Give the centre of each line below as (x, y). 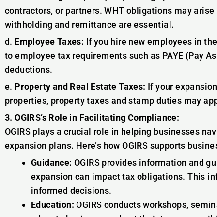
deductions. (29, 70)
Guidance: (52, 163)
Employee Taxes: (49, 41)
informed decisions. (71, 191)
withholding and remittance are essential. (90, 24)
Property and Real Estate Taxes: (80, 86)
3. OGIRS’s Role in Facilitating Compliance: (92, 117)
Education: (53, 205)
